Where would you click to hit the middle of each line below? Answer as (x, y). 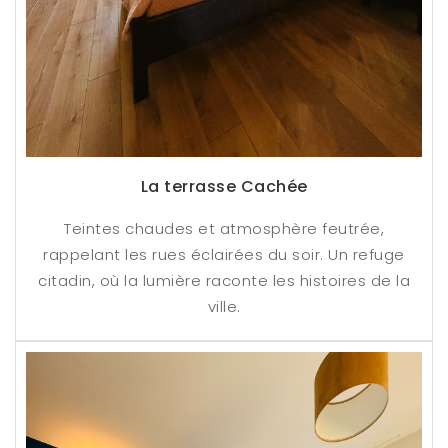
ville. (224, 306)
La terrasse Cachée (224, 186)
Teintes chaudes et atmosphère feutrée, (224, 228)
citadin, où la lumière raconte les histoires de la (224, 280)
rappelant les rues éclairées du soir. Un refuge (224, 254)
